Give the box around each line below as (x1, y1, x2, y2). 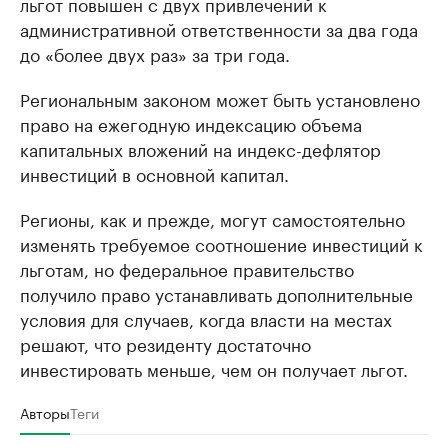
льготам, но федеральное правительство (20, 254, 354, 281)
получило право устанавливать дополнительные (20, 279, 413, 306)
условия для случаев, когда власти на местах (20, 304, 392, 331)
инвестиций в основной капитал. (20, 159, 289, 186)
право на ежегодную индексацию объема (20, 109, 362, 136)
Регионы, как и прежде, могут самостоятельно (20, 204, 405, 231)
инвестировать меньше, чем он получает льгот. (20, 354, 408, 381)
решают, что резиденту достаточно (20, 329, 311, 356)
